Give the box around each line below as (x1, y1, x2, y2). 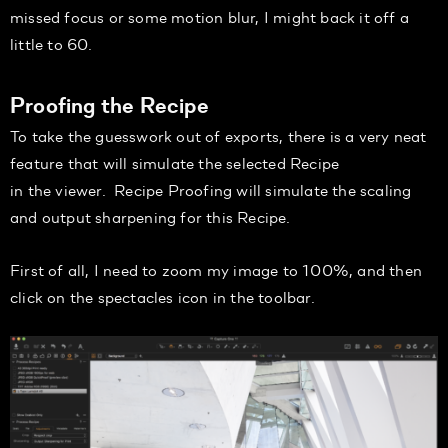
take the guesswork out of (27, 123, 225, 147)
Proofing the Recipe (10, 89, 209, 119)
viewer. (55, 177, 106, 201)
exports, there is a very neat (224, 123, 427, 147)
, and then (349, 257, 423, 281)
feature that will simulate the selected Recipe (10, 150, 340, 174)
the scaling (332, 177, 412, 201)
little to (10, 31, 68, 55)
